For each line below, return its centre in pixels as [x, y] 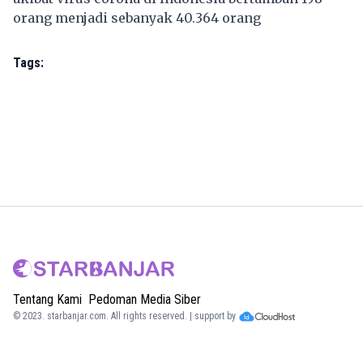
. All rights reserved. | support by [171, 316]
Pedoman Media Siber [145, 300]
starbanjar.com [77, 316]
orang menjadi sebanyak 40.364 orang [137, 17]
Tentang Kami [47, 300]
